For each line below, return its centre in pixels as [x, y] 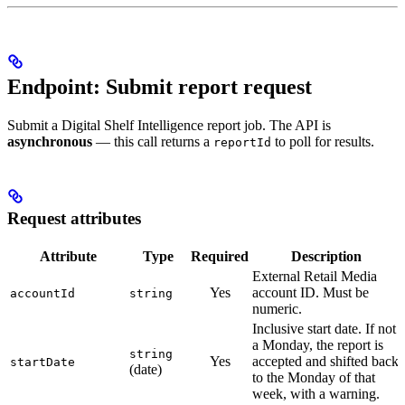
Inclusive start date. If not [324, 328]
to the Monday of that [314, 377]
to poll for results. [323, 141]
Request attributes [74, 218]
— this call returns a [153, 141]
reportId [242, 142]
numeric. [277, 308]
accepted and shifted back [325, 361]
